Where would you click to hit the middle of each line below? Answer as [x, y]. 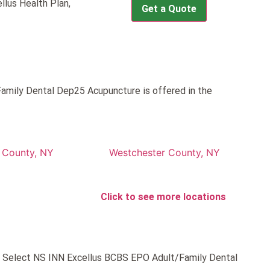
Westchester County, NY [164, 153]
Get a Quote [169, 9]
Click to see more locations [164, 197]
